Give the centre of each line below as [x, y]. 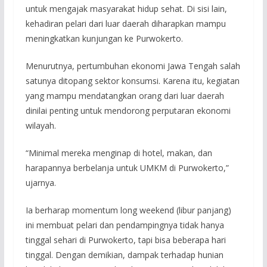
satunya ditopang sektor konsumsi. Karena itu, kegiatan [132, 81]
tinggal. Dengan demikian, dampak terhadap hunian [124, 255]
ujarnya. [41, 183]
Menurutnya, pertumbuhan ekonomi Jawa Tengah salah [133, 66]
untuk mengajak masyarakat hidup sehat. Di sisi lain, [126, 9]
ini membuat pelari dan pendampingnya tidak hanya [125, 225]
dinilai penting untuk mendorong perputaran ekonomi [128, 111]
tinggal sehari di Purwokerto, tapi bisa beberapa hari [125, 240]
